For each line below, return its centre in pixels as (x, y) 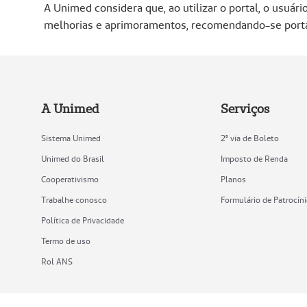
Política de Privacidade (83, 221)
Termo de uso (66, 241)
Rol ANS (57, 262)
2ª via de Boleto (249, 138)
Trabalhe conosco (74, 200)
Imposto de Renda (254, 159)
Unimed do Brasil (73, 159)
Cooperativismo (70, 180)
